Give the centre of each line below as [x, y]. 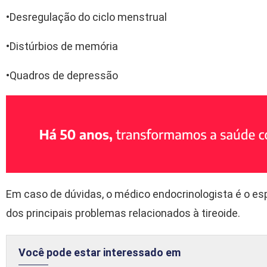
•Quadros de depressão [62, 76]
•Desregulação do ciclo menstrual [86, 17]
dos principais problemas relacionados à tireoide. [123, 213]
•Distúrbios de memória [62, 46]
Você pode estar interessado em [100, 253]
